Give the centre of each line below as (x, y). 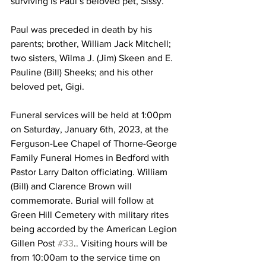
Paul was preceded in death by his (83, 29)
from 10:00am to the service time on (87, 257)
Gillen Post (34, 243)
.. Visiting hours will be (122, 243)
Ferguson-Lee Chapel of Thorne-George (95, 143)
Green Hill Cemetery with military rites (91, 214)
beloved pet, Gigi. (47, 86)
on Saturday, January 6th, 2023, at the (91, 129)
